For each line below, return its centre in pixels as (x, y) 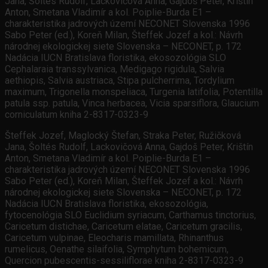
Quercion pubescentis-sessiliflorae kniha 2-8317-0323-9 (124, 261)
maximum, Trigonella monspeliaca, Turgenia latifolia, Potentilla (134, 92)
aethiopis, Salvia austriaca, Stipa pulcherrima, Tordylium (120, 81)
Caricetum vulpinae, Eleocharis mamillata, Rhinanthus (114, 238)
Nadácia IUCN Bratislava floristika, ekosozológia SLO (115, 58)
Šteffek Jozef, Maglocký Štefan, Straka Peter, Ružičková (123, 136)
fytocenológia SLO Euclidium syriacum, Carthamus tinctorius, (130, 215)
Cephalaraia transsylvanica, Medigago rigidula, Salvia (115, 69)
